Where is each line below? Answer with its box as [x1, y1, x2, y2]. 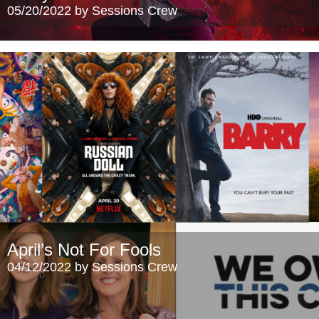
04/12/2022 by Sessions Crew [7, 260, 177, 274]
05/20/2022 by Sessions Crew [7, 4, 177, 18]
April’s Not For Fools [7, 240, 161, 259]
